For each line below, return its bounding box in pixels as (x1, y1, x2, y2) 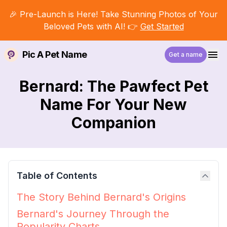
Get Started (140, 21, 184, 31)
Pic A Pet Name (22, 49, 87, 60)
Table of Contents (17, 170, 97, 181)
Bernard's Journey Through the (17, 208, 169, 220)
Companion (71, 113, 156, 132)
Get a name (169, 51, 203, 58)
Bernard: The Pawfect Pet (19, 77, 208, 95)
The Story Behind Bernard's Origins (17, 191, 186, 203)
